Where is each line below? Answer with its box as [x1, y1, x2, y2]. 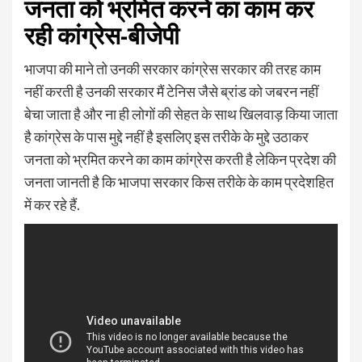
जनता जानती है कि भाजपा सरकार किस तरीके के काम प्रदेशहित [24, 173, 334, 192]
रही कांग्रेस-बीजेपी [24, 20, 179, 52]
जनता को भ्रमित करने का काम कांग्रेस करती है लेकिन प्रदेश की [24, 150, 336, 169]
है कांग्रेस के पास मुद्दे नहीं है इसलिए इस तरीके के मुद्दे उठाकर [24, 128, 309, 146]
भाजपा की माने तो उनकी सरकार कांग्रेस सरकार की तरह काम [24, 60, 321, 78]
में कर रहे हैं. [24, 196, 80, 214]
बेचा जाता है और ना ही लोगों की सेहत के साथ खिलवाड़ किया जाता [24, 105, 338, 124]
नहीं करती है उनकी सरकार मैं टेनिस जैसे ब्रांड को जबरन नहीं [24, 82, 318, 101]
